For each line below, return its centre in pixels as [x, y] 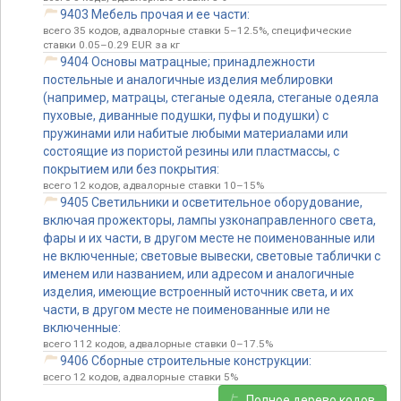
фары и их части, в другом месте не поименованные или [209, 239]
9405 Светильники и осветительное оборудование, [211, 203]
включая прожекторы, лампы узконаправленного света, [209, 221]
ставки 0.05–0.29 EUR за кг [111, 45]
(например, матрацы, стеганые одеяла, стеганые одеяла [211, 98]
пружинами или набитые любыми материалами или [196, 134]
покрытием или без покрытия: [131, 170]
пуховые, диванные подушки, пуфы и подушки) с [186, 116]
